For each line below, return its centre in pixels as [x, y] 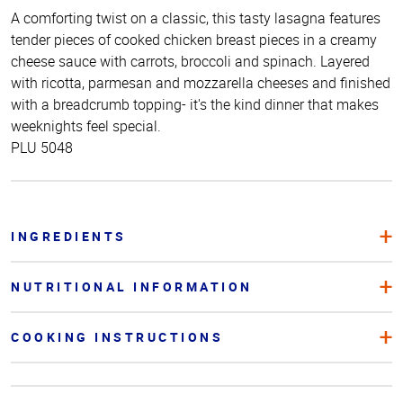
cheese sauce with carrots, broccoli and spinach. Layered [190, 62]
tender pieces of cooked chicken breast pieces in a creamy [194, 40]
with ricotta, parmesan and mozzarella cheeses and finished [201, 83]
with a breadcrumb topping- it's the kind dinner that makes [195, 105]
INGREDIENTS [69, 237]
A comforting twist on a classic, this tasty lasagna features [196, 18]
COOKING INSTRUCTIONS [117, 337]
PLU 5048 [42, 148]
